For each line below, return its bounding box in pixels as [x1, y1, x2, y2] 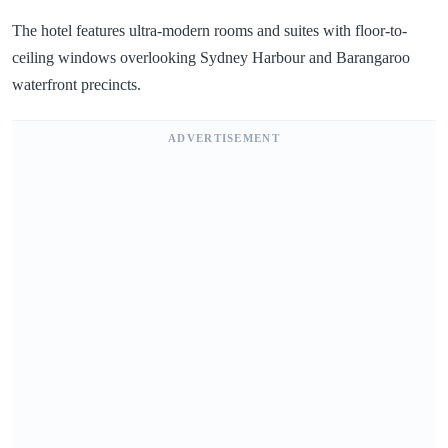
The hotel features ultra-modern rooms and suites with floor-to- [12, 21, 407, 39]
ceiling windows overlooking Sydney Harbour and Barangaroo [12, 48, 410, 66]
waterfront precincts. [12, 75, 141, 93]
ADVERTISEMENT [168, 131, 280, 144]
